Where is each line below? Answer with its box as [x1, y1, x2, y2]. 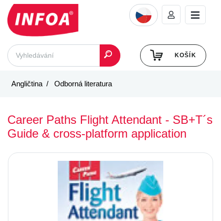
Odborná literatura [52, 79, 112, 88]
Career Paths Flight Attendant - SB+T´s [7, 112, 213, 126]
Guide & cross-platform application [7, 126, 186, 140]
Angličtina [11, 79, 42, 88]
